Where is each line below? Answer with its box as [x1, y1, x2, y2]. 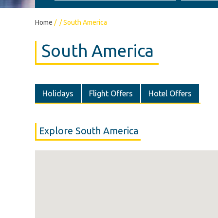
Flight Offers [89, 89, 133, 98]
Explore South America [39, 126, 138, 136]
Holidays [42, 89, 73, 98]
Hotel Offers [148, 89, 192, 98]
